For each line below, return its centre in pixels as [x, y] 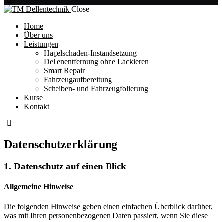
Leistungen [41, 44]
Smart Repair [64, 71]
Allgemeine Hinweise [39, 187]
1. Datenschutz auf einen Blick [65, 166]
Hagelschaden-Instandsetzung [90, 53]
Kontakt [36, 107]
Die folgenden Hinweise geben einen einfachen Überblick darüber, [108, 206]
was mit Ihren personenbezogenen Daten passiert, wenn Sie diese [106, 215]
